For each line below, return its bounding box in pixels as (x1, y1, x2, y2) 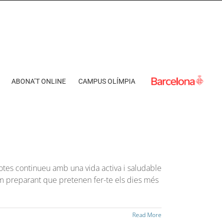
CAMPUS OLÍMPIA (78, 77, 135, 85)
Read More (132, 211, 162, 219)
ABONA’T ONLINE (11, 77, 66, 85)
